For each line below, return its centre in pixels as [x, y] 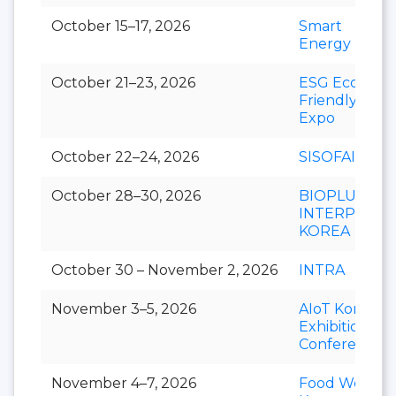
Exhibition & [340, 326]
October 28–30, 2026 [126, 195]
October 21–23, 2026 [123, 82]
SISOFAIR [332, 156]
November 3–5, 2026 [124, 308]
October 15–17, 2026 [121, 26]
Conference [341, 344]
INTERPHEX [343, 213]
